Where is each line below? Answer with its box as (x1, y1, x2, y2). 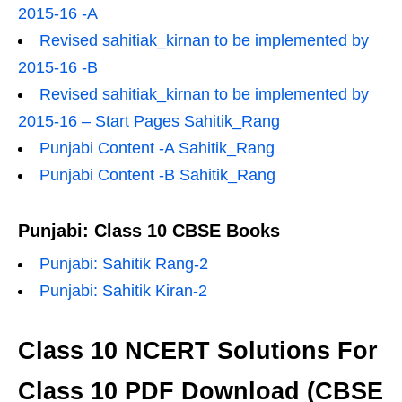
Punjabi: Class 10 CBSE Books (18, 221, 280, 240)
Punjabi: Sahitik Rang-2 (39, 255, 208, 273)
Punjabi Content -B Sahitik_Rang (39, 166, 275, 184)
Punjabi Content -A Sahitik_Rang (39, 139, 275, 157)
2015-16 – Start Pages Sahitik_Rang (18, 112, 280, 130)
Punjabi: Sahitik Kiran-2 (39, 282, 207, 300)
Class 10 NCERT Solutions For (18, 337, 378, 364)
